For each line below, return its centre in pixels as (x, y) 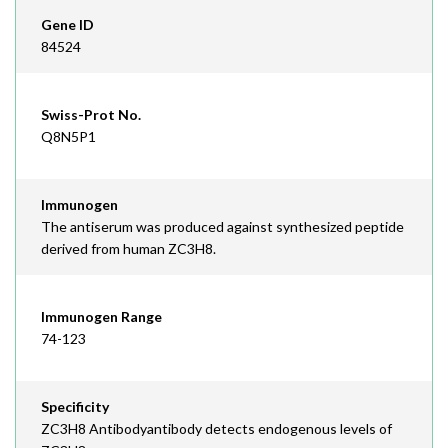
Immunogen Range (101, 316)
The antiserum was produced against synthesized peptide (222, 226)
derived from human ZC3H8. (128, 248)
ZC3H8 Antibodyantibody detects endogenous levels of (216, 428)
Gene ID (67, 24)
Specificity (75, 406)
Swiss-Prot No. (91, 114)
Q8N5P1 (68, 136)
